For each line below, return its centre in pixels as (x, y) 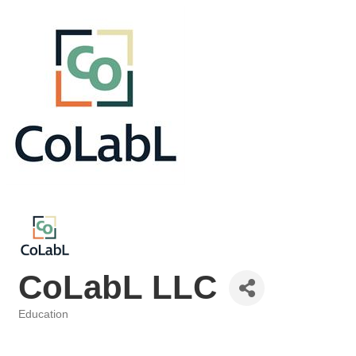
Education (43, 314)
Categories (44, 325)
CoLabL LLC (118, 287)
